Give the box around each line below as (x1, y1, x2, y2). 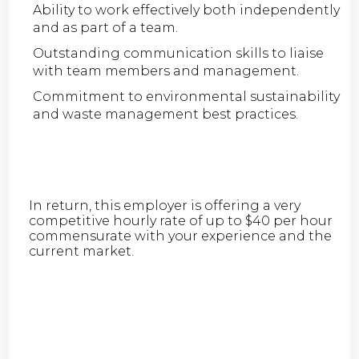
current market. (29, 243, 135, 259)
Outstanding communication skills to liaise (33, 45, 325, 61)
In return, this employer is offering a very (29, 197, 301, 213)
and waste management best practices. (33, 106, 299, 122)
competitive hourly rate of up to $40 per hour (29, 212, 333, 228)
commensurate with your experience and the (29, 228, 333, 244)
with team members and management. (33, 63, 300, 79)
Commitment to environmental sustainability (33, 88, 341, 104)
